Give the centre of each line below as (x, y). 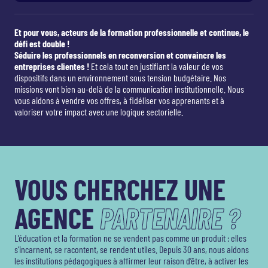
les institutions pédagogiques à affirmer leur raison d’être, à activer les (131, 261)
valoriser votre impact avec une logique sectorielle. (99, 112)
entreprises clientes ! (52, 66)
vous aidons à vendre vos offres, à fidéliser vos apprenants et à (119, 100)
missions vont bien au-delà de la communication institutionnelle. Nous (129, 89)
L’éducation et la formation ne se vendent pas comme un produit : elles (130, 238)
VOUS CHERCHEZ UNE (120, 189)
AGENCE (57, 218)
